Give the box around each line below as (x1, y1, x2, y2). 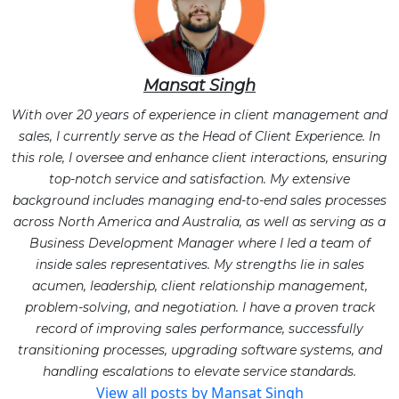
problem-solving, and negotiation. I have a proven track (24, 299, 375, 316)
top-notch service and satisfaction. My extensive (49, 171, 350, 188)
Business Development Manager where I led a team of (28, 235, 370, 252)
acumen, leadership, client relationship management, (31, 278, 368, 295)
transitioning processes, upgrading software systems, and (17, 342, 382, 359)
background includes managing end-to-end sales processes (12, 192, 387, 209)
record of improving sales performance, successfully (36, 321, 363, 338)
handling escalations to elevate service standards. (43, 363, 356, 380)
